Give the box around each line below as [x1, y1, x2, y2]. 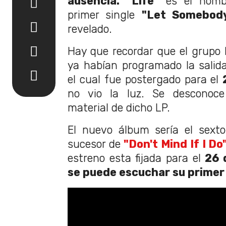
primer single [68, 9, 142, 22]
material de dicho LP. [68, 101, 170, 115]
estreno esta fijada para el [68, 152, 205, 165]
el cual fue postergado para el [68, 73, 223, 86]
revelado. [68, 23, 112, 36]
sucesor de [68, 138, 124, 151]
